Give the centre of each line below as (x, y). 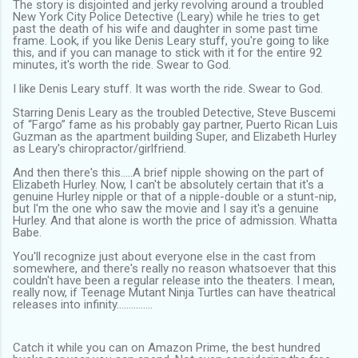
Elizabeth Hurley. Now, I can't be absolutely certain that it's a (168, 184)
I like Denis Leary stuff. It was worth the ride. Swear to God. (168, 88)
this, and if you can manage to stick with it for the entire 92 (167, 52)
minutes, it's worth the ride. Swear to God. (122, 64)
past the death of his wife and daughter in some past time (165, 28)
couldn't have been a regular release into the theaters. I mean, (174, 280)
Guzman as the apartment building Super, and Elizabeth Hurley (175, 136)
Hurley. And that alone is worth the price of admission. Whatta (175, 220)
